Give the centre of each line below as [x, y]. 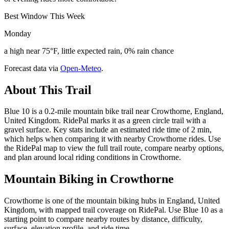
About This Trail [48, 90]
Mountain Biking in [57, 179]
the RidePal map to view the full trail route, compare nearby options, [114, 148]
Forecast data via [31, 68]
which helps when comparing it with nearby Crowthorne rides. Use [112, 139]
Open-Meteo [81, 68]
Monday [18, 33]
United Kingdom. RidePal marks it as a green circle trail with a [105, 121]
